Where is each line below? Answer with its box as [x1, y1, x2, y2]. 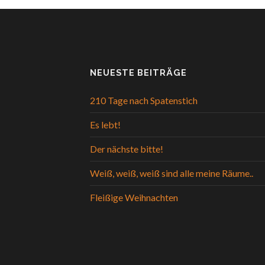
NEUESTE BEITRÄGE [90, 67, 187, 77]
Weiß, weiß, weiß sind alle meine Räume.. [90, 167, 253, 179]
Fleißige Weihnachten [90, 191, 178, 203]
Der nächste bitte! [90, 143, 163, 154]
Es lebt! [90, 118, 121, 130]
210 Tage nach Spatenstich [90, 94, 198, 106]
